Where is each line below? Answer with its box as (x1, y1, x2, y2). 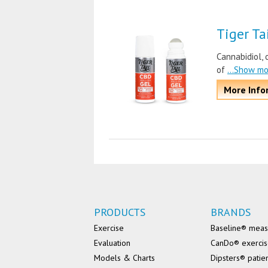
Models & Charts (94, 252, 155, 263)
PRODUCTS (94, 205, 145, 219)
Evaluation (94, 237, 130, 248)
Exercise (94, 223, 124, 233)
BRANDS (211, 205, 251, 219)
